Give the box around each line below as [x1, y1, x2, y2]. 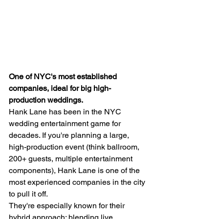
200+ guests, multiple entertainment [9, 154, 134, 164]
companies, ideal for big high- [9, 84, 111, 93]
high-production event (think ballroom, [9, 142, 141, 152]
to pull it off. [9, 189, 48, 199]
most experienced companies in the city [9, 177, 147, 187]
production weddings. [9, 95, 83, 105]
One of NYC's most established [9, 72, 119, 82]
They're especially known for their [9, 201, 127, 211]
